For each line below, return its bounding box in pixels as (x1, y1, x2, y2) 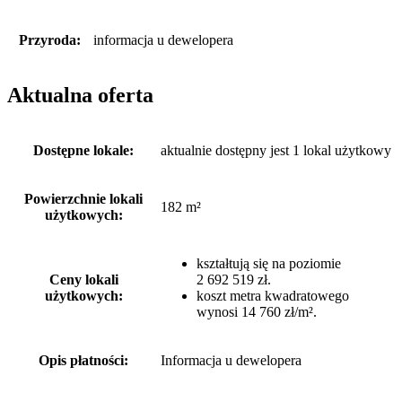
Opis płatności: (39, 352, 128, 368)
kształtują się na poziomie (197, 255, 341, 271)
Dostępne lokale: (33, 142, 134, 158)
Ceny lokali (48, 271, 118, 287)
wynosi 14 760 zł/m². (197, 303, 317, 319)
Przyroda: (19, 31, 81, 48)
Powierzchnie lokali (24, 190, 143, 206)
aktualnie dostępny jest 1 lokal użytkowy (161, 142, 391, 158)
